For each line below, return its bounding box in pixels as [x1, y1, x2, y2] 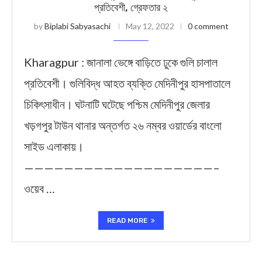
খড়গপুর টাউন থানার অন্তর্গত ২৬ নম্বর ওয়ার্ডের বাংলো [24, 118, 222, 132]
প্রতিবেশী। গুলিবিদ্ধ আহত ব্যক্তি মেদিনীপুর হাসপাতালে [24, 76, 230, 90]
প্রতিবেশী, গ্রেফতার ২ [94, 1, 168, 14]
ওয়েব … [24, 181, 55, 195]
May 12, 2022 [125, 21, 174, 31]
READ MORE [107, 216, 148, 225]
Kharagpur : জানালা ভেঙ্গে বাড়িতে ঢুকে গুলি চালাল [24, 55, 218, 69]
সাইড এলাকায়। [24, 139, 84, 153]
